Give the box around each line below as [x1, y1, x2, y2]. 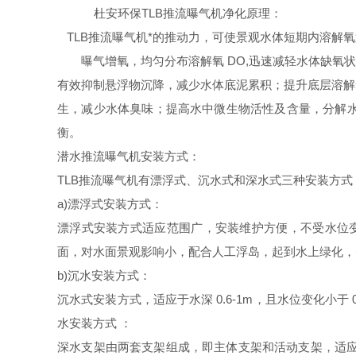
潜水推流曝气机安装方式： [57, 149, 200, 163]
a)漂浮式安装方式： [57, 197, 163, 211]
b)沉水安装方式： [57, 269, 151, 282]
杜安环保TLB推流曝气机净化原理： [81, 6, 282, 20]
